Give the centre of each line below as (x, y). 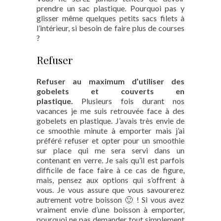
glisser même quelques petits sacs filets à (110, 18)
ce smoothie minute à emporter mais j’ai (110, 130)
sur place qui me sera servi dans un (110, 150)
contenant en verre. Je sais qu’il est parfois (110, 160)
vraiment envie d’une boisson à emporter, (110, 209)
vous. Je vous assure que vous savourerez (110, 190)
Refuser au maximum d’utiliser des (110, 81)
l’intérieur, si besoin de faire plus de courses (110, 28)
